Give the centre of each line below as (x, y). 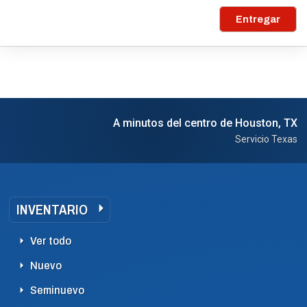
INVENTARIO (52, 210)
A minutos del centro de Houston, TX (205, 123)
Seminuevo (57, 290)
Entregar (258, 19)
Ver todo (51, 241)
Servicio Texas (266, 139)
